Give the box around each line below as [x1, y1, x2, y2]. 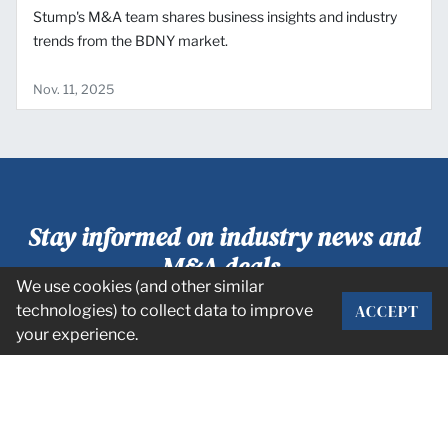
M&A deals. [161, 249, 287, 284]
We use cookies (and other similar [16, 277, 264, 296]
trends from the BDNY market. [33, 31, 228, 49]
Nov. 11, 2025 [33, 81, 114, 97]
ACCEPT [355, 300, 419, 322]
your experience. [16, 325, 138, 344]
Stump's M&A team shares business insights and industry [33, 7, 397, 25]
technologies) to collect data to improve [16, 301, 313, 320]
